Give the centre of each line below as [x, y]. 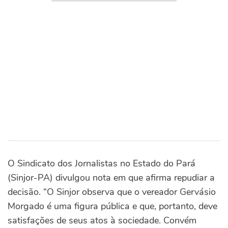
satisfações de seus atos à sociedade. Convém [102, 220]
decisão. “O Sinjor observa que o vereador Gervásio [112, 192]
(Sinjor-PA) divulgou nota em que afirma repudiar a [111, 178]
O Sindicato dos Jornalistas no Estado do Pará [102, 163]
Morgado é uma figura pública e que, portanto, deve [112, 206]
